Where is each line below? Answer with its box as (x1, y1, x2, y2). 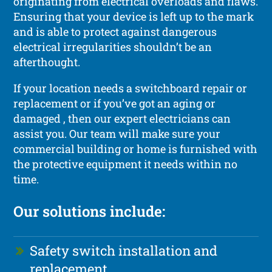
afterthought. (13, 54, 81, 69)
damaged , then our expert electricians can (13, 110, 231, 126)
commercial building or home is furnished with (13, 141, 258, 156)
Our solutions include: (13, 201, 166, 221)
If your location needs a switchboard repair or (13, 80, 248, 95)
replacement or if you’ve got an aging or (13, 95, 216, 110)
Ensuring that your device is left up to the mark (13, 8, 254, 24)
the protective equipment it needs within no (13, 156, 238, 171)
